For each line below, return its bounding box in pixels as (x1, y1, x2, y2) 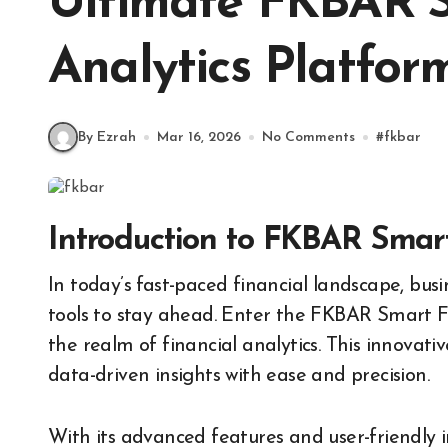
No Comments (262, 129, 355, 145)
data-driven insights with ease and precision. (48, 366, 429, 386)
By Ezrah (78, 129, 136, 145)
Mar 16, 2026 (157, 129, 241, 145)
